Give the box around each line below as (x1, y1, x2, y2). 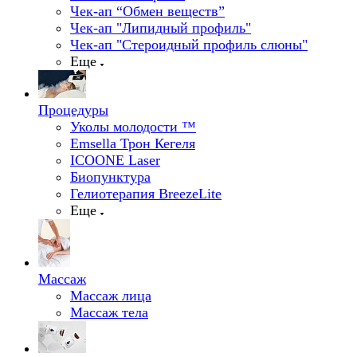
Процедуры (38, 102, 108, 118)
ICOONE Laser (70, 152, 160, 168)
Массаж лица (70, 288, 151, 304)
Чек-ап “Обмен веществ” (70, 3, 225, 19)
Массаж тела (70, 304, 148, 320)
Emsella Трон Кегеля (70, 135, 195, 151)
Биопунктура (70, 169, 151, 185)
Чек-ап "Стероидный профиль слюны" (70, 37, 308, 53)
